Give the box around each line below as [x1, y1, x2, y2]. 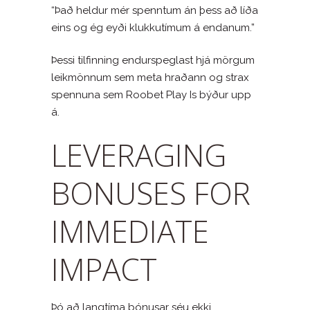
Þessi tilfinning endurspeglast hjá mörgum [51, 53, 255, 66]
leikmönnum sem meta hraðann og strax [51, 71, 249, 84]
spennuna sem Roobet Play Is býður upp [51, 88, 251, 101]
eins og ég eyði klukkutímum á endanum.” [51, 21, 255, 34]
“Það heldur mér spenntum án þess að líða [51, 3, 258, 17]
